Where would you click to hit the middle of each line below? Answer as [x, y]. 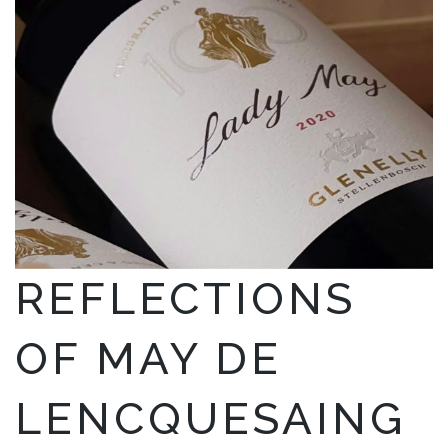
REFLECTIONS [185, 298]
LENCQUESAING [210, 418]
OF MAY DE [148, 358]
